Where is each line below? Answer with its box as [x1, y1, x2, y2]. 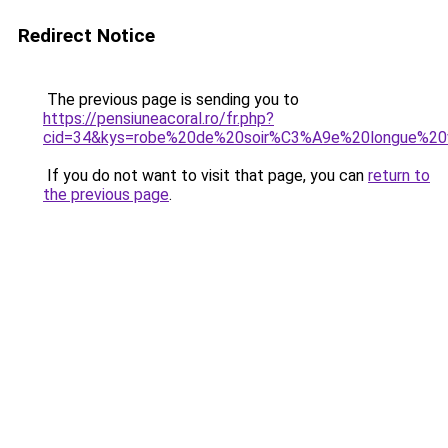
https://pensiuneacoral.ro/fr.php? [43, 109, 274, 128]
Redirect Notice [18, 24, 155, 47]
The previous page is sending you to [43, 90, 299, 109]
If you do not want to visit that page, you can [43, 166, 368, 185]
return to [368, 166, 430, 185]
